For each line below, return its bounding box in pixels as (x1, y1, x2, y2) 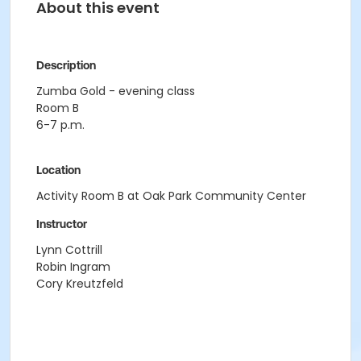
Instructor (36, 218, 87, 230)
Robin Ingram (36, 259, 110, 275)
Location (36, 164, 81, 176)
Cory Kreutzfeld (36, 276, 123, 292)
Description (36, 59, 96, 72)
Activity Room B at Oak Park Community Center (36, 188, 306, 204)
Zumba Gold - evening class (36, 83, 195, 99)
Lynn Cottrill (36, 242, 102, 258)
